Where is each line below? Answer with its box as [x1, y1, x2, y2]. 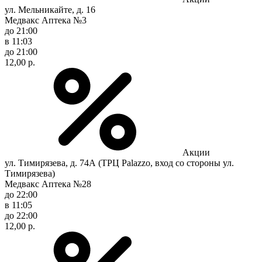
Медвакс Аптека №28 [5, 178, 91, 189]
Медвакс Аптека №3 [5, 15, 87, 25]
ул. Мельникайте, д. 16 [5, 4, 95, 15]
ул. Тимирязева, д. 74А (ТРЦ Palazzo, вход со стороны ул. [5, 157, 234, 168]
